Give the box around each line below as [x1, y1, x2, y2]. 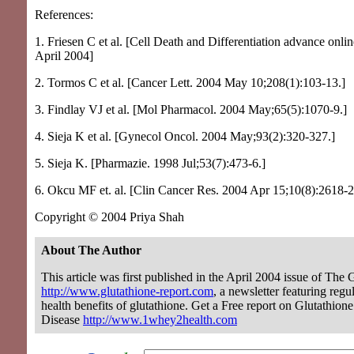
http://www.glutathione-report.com [41, 284, 213, 298]
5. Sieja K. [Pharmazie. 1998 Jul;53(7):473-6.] [35, 156, 265, 170]
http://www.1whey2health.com [83, 312, 237, 326]
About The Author [41, 243, 141, 257]
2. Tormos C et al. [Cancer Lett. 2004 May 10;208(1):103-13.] [35, 75, 345, 89]
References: [35, 7, 93, 21]
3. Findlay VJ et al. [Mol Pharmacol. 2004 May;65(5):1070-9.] [35, 102, 347, 116]
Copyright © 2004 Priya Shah [35, 209, 184, 224]
